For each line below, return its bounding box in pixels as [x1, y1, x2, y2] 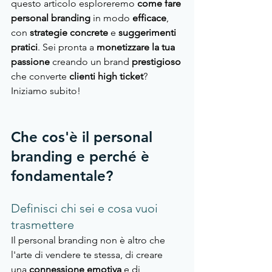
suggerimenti [118, 27, 178, 39]
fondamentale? [11, 167, 113, 185]
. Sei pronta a [38, 41, 97, 53]
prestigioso [132, 56, 183, 68]
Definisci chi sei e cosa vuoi [11, 201, 161, 216]
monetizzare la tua [97, 41, 177, 53]
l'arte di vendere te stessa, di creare [11, 249, 165, 261]
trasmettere [11, 217, 74, 233]
